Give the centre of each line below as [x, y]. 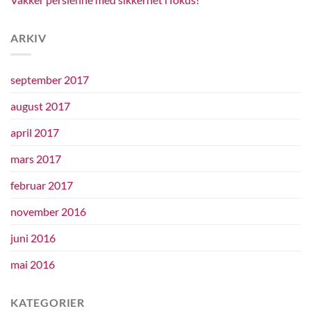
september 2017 [50, 80]
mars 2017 [36, 159]
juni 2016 [33, 238]
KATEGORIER [48, 303]
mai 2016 [33, 264]
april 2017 [35, 133]
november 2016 [48, 212]
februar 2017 [42, 185]
